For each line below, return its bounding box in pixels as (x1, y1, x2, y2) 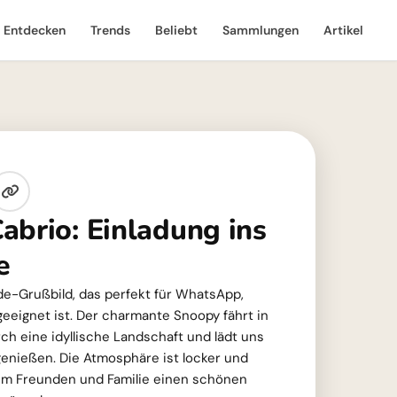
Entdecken (4, 22, 66, 38)
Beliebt (155, 22, 198, 38)
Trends (90, 22, 130, 38)
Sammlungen (222, 22, 299, 38)
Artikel (323, 22, 363, 38)
